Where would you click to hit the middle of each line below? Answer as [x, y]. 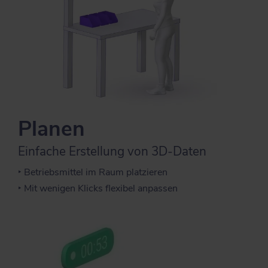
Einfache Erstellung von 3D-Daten [112, 151]
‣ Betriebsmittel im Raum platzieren [93, 172]
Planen [51, 128]
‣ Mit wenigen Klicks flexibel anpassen [98, 188]
